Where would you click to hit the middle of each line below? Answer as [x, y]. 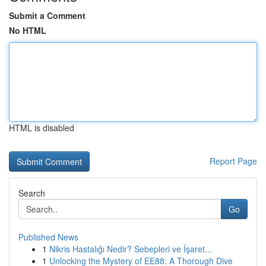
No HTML [28, 30]
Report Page [233, 161]
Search [32, 193]
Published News [48, 237]
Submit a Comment [47, 15]
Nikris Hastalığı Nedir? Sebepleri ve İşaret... [131, 249]
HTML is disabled [42, 128]
